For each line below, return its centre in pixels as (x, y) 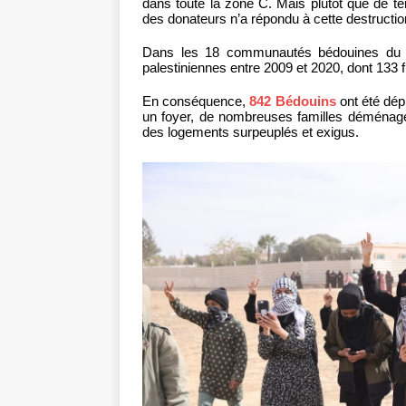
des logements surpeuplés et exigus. (251, 132)
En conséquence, (196, 101)
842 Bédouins (293, 101)
